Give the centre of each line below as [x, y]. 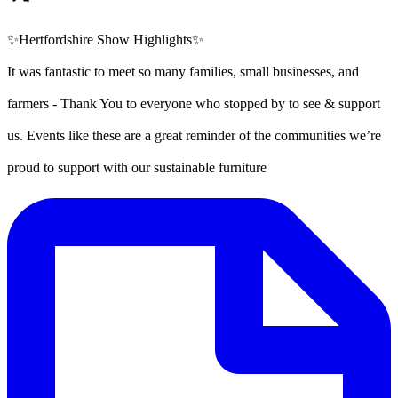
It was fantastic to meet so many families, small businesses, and [183, 72]
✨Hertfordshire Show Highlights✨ [105, 40]
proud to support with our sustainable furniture [137, 168]
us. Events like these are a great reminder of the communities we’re [194, 136]
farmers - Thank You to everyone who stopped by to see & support [194, 104]
